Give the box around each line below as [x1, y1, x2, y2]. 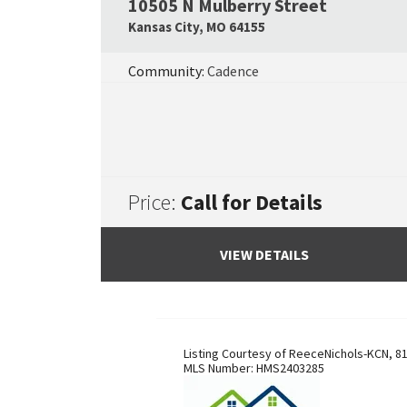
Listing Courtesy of [184, 345, 289, 362]
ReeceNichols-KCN [289, 345, 389, 362]
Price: [127, 187, 181, 216]
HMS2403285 [256, 360, 324, 376]
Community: [127, 62, 207, 80]
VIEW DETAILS [220, 245, 309, 263]
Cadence [206, 62, 259, 80]
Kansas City [127, 18, 199, 35]
